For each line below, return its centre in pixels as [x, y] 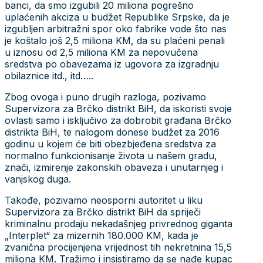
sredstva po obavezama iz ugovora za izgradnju [112, 64]
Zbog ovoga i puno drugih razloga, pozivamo [105, 97]
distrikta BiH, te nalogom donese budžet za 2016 [112, 132]
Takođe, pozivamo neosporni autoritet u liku [104, 200]
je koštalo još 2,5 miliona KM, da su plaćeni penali [115, 40]
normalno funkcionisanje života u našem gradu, [111, 155]
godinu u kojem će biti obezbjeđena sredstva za [110, 144]
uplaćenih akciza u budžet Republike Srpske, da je [117, 17]
